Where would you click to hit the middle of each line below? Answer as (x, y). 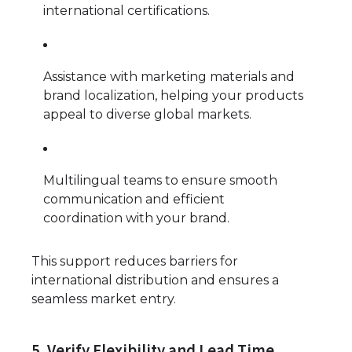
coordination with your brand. (136, 218)
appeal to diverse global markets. (147, 115)
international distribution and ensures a (155, 280)
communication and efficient (134, 200)
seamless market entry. (104, 299)
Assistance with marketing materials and (169, 77)
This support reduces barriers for (135, 262)
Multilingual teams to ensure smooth (160, 181)
